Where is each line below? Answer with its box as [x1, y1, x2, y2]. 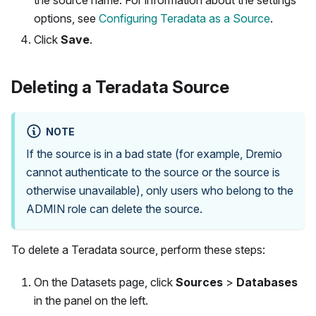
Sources [176, 274, 223, 289]
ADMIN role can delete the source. [26, 201, 202, 216]
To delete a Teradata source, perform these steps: [11, 242, 265, 257]
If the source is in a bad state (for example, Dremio [26, 146, 282, 161]
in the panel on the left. [34, 293, 148, 308]
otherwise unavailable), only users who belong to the [26, 183, 293, 197]
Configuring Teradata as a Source [99, 11, 270, 25]
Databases [236, 274, 298, 289]
